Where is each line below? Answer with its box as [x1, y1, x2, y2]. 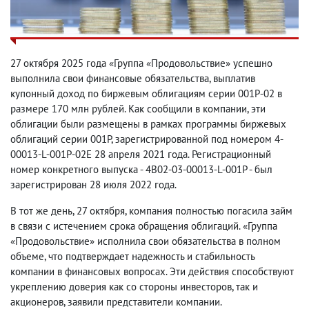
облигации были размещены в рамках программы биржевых [10, 117, 286, 131]
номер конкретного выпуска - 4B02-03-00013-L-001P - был [10, 163, 272, 177]
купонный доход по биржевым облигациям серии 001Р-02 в [10, 87, 282, 101]
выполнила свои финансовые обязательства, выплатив [10, 72, 255, 86]
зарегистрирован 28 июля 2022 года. [10, 178, 177, 192]
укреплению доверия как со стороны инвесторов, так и [10, 280, 258, 294]
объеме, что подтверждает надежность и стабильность [10, 250, 255, 263]
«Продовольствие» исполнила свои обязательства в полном [10, 235, 281, 248]
